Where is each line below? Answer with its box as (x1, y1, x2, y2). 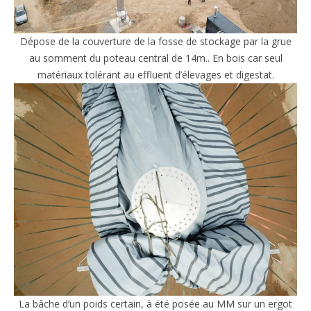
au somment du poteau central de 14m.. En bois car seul (28, 51, 283, 65)
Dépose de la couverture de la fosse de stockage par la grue (19, 34, 292, 48)
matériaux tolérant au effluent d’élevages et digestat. (37, 67, 274, 81)
